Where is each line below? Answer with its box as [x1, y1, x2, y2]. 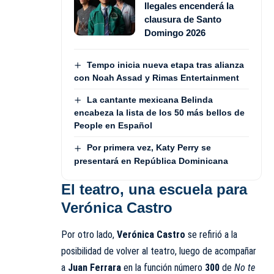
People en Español [74, 120, 152, 131]
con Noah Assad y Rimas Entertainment [74, 72, 239, 83]
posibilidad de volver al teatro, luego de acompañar [61, 245, 256, 257]
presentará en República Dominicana [74, 155, 228, 166]
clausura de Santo [144, 13, 221, 24]
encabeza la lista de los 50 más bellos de [74, 108, 245, 118]
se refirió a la [185, 228, 237, 240]
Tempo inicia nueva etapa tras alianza [86, 59, 244, 70]
